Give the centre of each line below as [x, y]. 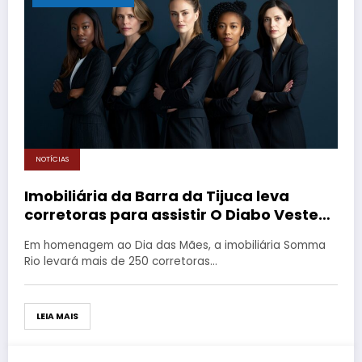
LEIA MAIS [57, 317]
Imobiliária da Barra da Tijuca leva [157, 196]
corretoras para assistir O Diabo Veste [171, 215]
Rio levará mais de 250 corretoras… [121, 262]
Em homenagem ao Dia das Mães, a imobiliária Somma [175, 246]
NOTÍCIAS [52, 160]
